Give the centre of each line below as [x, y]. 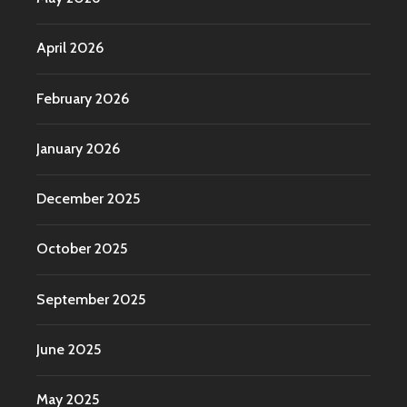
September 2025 [91, 299]
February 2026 [83, 98]
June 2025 [69, 349]
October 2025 [82, 249]
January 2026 [78, 148]
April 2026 [70, 48]
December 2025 [88, 199]
